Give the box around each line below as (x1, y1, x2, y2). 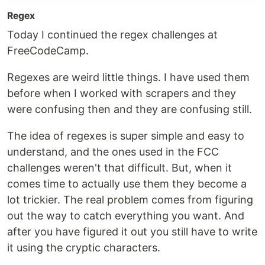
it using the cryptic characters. (7, 241, 160, 254)
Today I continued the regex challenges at (7, 28, 218, 41)
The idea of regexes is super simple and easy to (7, 130, 244, 143)
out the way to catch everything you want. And (7, 209, 244, 222)
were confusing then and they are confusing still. (7, 103, 252, 116)
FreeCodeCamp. (7, 44, 89, 57)
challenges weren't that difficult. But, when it (7, 161, 232, 174)
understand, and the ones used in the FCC (7, 146, 219, 159)
